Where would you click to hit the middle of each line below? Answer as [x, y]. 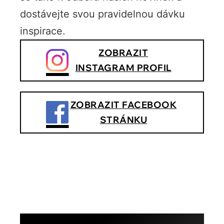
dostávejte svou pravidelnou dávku [102, 14]
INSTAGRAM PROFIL [123, 67]
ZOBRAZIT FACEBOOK [123, 104]
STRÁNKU [123, 119]
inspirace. [43, 31]
